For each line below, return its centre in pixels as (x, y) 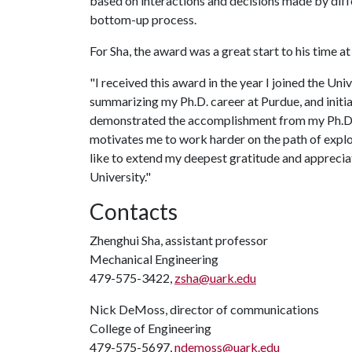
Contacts (134, 211)
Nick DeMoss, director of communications (204, 309)
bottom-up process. (143, 19)
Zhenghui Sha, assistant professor (179, 240)
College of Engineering (150, 328)
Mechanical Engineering (154, 259)
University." (120, 176)
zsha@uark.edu (215, 278)
